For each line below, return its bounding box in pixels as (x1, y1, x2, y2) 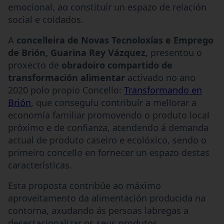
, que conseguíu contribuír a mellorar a (31, 96, 196, 108)
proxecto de (8, 58, 61, 71)
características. (8, 158, 72, 171)
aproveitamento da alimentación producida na (8, 191, 205, 204)
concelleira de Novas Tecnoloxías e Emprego (14, 33, 213, 46)
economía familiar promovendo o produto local (8, 108, 209, 121)
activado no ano (127, 71, 195, 83)
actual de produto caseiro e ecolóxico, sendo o (8, 133, 206, 146)
